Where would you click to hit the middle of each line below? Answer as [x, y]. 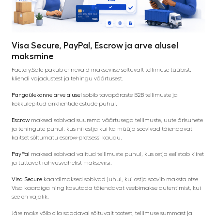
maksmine [33, 56]
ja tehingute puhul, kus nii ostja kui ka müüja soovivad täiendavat [102, 129]
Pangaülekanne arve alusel [47, 95]
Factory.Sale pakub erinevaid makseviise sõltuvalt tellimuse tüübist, [101, 70]
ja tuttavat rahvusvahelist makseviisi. [62, 163]
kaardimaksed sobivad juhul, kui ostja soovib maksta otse [120, 179]
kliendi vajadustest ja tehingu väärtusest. [68, 78]
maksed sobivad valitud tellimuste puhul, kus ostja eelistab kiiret [117, 154]
